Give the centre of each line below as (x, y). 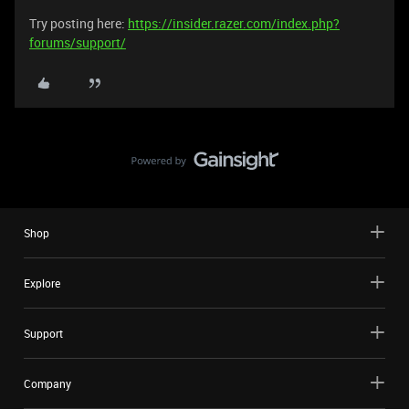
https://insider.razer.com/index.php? (234, 24)
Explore (42, 283)
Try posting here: (79, 24)
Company (47, 384)
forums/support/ (78, 43)
